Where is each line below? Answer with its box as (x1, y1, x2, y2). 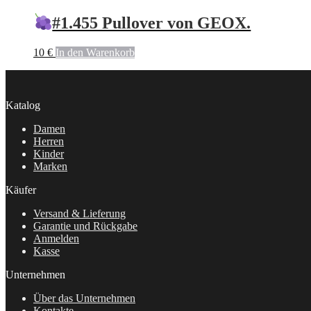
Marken (33, 160, 67, 172)
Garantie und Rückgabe (33, 219, 137, 232)
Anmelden (33, 232, 79, 244)
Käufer (6, 183, 36, 196)
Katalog (6, 99, 40, 111)
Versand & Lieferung (33, 207, 126, 219)
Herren (33, 135, 64, 147)
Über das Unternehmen (33, 292, 135, 304)
